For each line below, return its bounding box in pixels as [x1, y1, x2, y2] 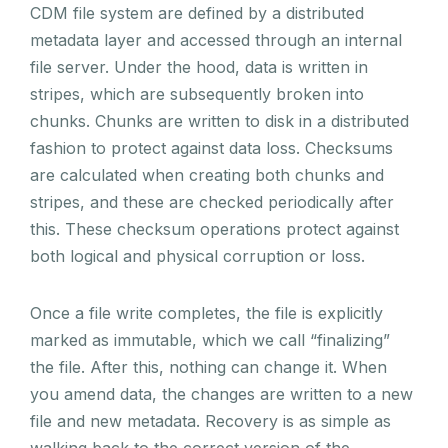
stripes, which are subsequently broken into [30, 83, 364, 104]
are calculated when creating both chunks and [30, 164, 384, 185]
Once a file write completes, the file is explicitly [30, 302, 383, 323]
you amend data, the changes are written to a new [30, 383, 413, 404]
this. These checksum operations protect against [30, 218, 399, 239]
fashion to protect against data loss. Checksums [30, 137, 393, 158]
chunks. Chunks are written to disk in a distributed [30, 110, 409, 131]
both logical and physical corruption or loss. [30, 245, 370, 266]
